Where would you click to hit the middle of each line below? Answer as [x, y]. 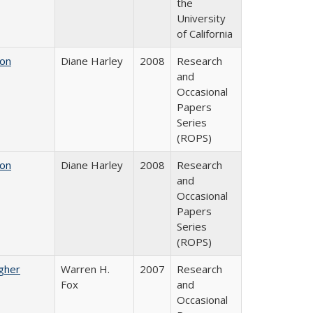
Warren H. [85, 269]
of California [205, 34]
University [201, 18]
